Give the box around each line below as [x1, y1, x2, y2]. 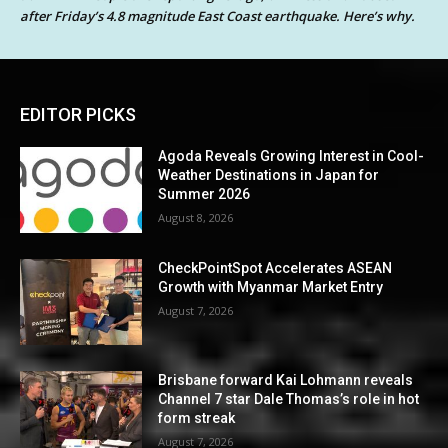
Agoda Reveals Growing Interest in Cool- [158, 148, 425, 165]
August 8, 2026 [158, 210, 234, 226]
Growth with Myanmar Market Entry [158, 279, 384, 296]
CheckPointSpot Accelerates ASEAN [158, 260, 393, 277]
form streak [158, 409, 236, 426]
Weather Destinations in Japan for [158, 167, 380, 184]
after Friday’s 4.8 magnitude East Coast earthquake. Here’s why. [20, 7, 415, 26]
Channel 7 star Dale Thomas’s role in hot [158, 390, 420, 407]
